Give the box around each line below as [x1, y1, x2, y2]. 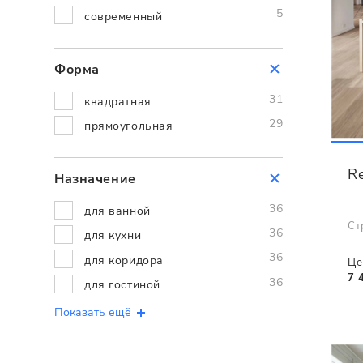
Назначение [54, 170, 136, 189]
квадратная [84, 93, 152, 109]
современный [84, 8, 163, 24]
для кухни [84, 228, 142, 244]
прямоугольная [84, 118, 173, 135]
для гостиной [84, 276, 160, 293]
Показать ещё [54, 304, 132, 320]
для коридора [84, 252, 164, 268]
